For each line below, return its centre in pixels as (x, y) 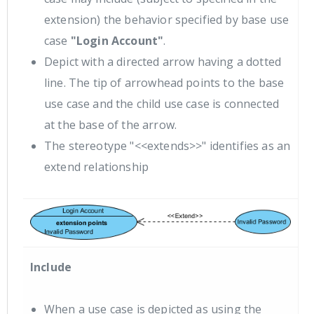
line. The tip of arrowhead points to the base (164, 82)
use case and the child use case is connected (162, 103)
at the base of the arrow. (111, 124)
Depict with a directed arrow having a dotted (163, 61)
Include (51, 267)
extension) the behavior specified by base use (167, 19)
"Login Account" (117, 40)
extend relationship (97, 166)
